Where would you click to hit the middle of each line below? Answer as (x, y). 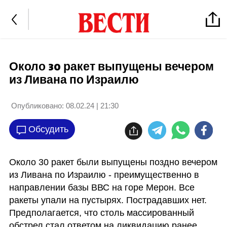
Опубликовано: (37, 106)
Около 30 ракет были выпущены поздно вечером (113, 162)
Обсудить (48, 129)
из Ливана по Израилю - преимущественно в (104, 175)
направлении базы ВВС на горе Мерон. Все (102, 187)
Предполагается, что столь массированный (101, 213)
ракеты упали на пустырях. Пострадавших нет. (108, 200)
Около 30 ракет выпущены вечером (111, 67)
